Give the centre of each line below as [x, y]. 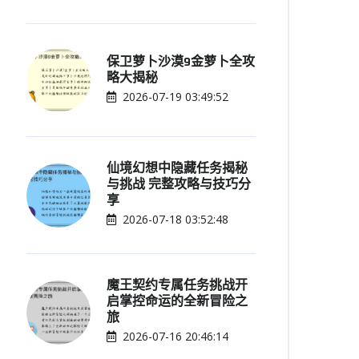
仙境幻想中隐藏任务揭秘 [177, 169]
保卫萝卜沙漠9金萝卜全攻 [181, 62]
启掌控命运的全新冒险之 [177, 302]
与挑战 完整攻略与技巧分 [179, 185]
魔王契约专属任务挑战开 [177, 286]
